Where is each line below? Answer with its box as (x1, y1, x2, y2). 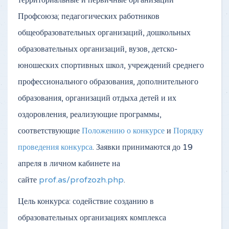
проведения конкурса (18, 142, 93, 152)
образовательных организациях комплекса (18, 212, 166, 223)
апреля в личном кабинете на (18, 158, 120, 169)
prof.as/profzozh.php (39, 174, 124, 185)
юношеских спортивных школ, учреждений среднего (18, 60, 204, 71)
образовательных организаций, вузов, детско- (18, 43, 178, 54)
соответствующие (18, 125, 82, 136)
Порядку (173, 125, 203, 136)
